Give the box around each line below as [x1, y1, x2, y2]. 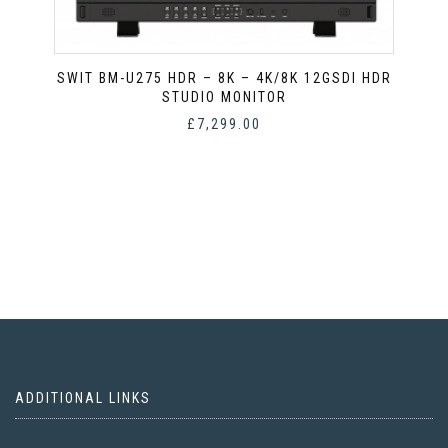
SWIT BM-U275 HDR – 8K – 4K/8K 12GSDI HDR [56, 69, 392, 86]
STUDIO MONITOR [161, 88, 287, 105]
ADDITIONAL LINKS [15, 389, 151, 406]
